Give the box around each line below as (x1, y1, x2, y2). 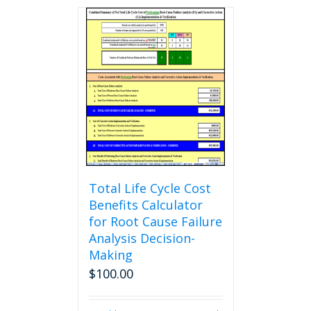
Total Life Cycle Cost (88, 180, 211, 196)
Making (88, 246, 133, 263)
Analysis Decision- (88, 230, 195, 246)
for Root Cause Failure (88, 213, 222, 230)
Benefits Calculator (88, 196, 203, 213)
